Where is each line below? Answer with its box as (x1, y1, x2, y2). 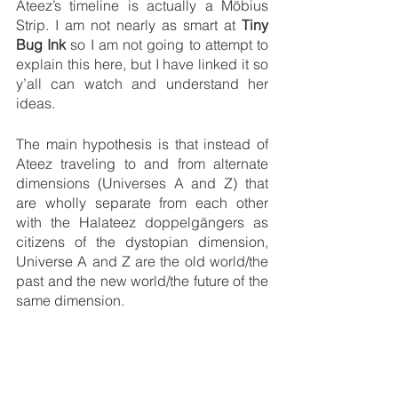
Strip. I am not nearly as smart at (16, 16, 242, 35)
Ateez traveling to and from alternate (16, 155, 268, 173)
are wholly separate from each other (16, 194, 268, 212)
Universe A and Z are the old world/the (16, 252, 268, 271)
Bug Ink (16, 36, 67, 54)
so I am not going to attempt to (66, 36, 269, 54)
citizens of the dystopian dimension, (16, 233, 268, 251)
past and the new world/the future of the (16, 272, 268, 291)
